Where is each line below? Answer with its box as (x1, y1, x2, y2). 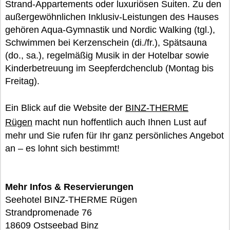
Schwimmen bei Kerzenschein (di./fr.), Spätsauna (5, 37, 207, 48)
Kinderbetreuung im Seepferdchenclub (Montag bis (5, 63, 214, 73)
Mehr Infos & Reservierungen (5, 182, 133, 192)
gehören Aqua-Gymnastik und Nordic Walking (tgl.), (5, 25, 215, 35)
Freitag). (5, 76, 40, 86)
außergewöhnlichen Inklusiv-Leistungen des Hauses (5, 12, 219, 22)
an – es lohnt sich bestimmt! (5, 143, 120, 154)
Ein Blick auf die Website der (5, 103, 125, 113)
